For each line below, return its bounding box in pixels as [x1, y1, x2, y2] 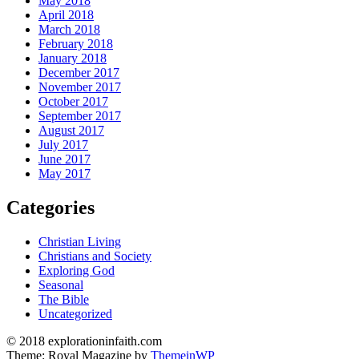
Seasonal [38, 277, 83, 292]
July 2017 [38, 137, 88, 151]
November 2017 [38, 79, 121, 94]
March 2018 [38, 22, 100, 36]
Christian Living [38, 234, 121, 248]
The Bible [38, 292, 89, 306]
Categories [6, 196, 95, 218]
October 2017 [38, 94, 108, 108]
